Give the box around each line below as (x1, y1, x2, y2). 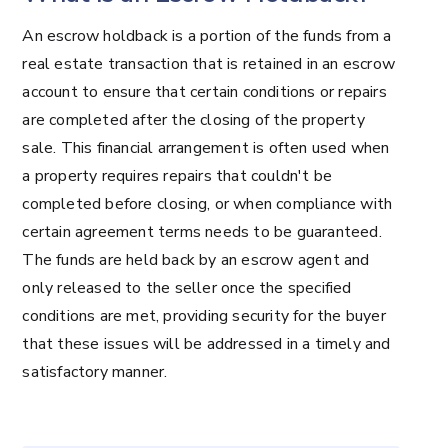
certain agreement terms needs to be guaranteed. (22, 221, 382, 243)
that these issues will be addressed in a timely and (22, 333, 391, 355)
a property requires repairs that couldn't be (22, 165, 333, 187)
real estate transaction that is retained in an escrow (22, 53, 395, 75)
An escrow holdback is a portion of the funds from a (22, 25, 392, 47)
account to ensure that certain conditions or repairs (22, 81, 387, 103)
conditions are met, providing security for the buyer (22, 305, 386, 327)
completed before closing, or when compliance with (22, 193, 393, 215)
